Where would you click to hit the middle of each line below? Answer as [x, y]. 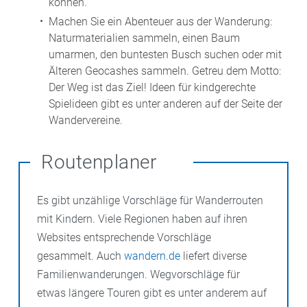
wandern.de [152, 256]
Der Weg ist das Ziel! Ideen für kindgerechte [152, 87]
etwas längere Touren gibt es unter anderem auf [152, 293]
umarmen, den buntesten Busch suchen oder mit [165, 54]
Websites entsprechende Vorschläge [124, 237]
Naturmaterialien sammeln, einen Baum [144, 38]
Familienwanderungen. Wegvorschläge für [138, 274]
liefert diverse [213, 256]
